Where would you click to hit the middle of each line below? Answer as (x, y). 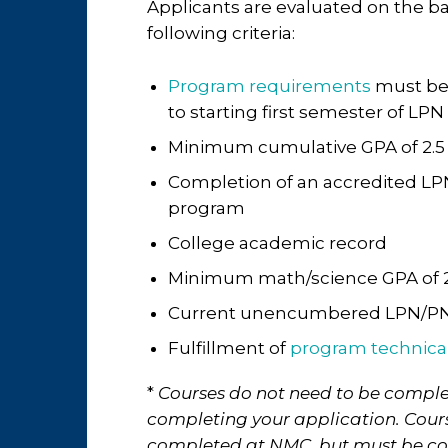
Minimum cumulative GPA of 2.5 (306, 147)
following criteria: (221, 33)
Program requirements (269, 86)
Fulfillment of (227, 348)
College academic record (277, 243)
